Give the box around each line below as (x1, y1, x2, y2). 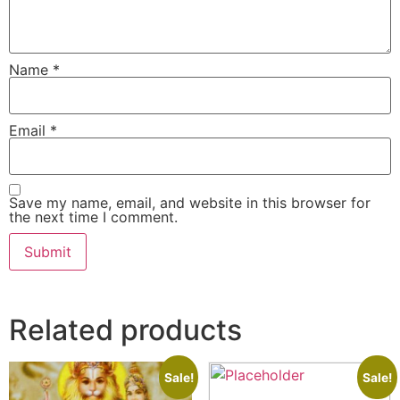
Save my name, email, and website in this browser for (9, 193, 371, 212)
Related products (9, 312, 242, 347)
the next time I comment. (9, 207, 178, 226)
